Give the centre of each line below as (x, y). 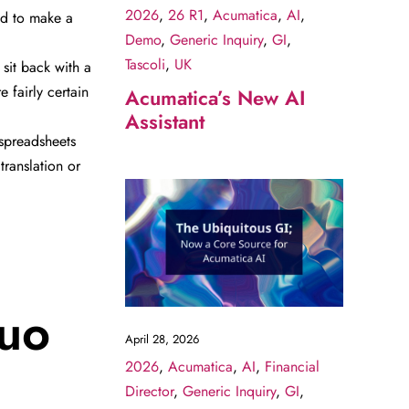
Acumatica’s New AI (215, 98)
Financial (292, 366)
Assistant (164, 122)
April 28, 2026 (162, 339)
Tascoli (145, 65)
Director (149, 391)
